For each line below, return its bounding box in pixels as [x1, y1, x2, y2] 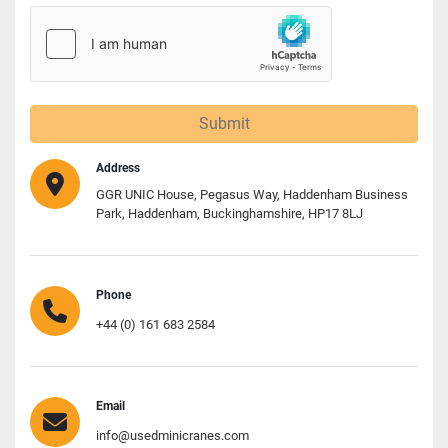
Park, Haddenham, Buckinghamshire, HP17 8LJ [96, 205, 363, 221]
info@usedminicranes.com [96, 427, 249, 443]
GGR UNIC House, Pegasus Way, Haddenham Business [96, 186, 408, 202]
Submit [198, 113, 250, 133]
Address [96, 160, 140, 175]
